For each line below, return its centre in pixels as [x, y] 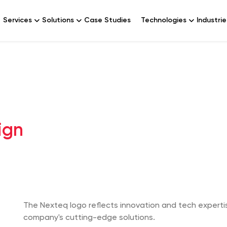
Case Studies [108, 20]
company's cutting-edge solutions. [89, 218]
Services [18, 20]
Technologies [164, 20]
